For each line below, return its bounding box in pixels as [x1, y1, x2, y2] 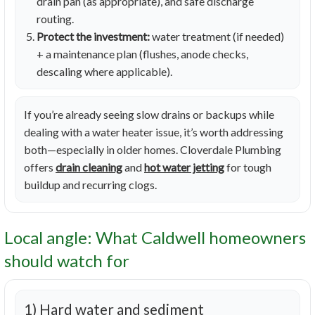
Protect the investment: [37, 30, 150, 44]
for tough [224, 160, 271, 174]
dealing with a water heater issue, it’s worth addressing [24, 125, 283, 139]
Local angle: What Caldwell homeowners [4, 227, 306, 248]
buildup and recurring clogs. [24, 178, 157, 192]
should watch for [4, 250, 129, 271]
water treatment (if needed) [150, 30, 284, 44]
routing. [37, 12, 74, 26]
